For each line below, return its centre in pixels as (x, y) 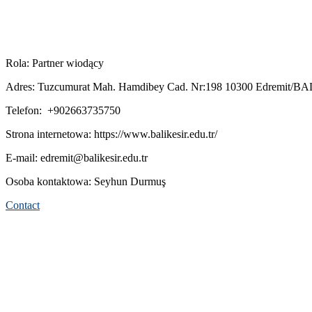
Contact (23, 205)
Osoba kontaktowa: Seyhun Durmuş (86, 181)
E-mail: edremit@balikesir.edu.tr (77, 157)
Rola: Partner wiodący (55, 63)
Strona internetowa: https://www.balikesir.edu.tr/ (111, 134)
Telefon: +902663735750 (63, 110)
